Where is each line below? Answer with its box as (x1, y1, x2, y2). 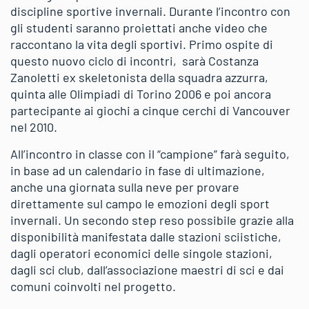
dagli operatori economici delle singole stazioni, (10, 246, 272, 261)
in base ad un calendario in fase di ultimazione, (10, 163, 265, 178)
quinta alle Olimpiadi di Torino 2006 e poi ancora (10, 86, 271, 101)
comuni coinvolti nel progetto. (10, 279, 176, 294)
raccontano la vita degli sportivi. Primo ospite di (10, 37, 273, 52)
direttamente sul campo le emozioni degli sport (10, 196, 270, 211)
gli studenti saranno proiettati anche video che (10, 20, 268, 35)
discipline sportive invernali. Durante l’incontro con (10, 3, 290, 19)
